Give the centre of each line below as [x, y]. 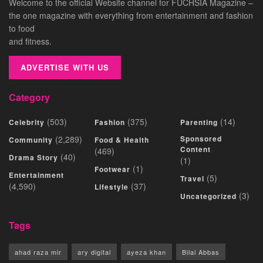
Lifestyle [112, 186]
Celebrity [27, 122]
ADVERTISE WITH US [65, 67]
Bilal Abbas [201, 252]
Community [31, 139]
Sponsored [201, 138]
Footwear [112, 169]
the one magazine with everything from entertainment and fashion [131, 15]
